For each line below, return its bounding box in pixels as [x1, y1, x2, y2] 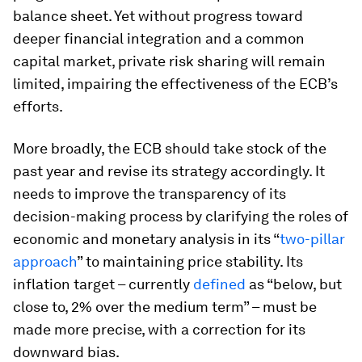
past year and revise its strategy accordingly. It [13, 162, 325, 179]
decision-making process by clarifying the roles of [13, 208, 348, 225]
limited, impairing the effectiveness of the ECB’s [13, 75, 338, 92]
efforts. [13, 98, 63, 115]
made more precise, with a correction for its [13, 321, 305, 338]
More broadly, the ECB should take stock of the [13, 140, 326, 157]
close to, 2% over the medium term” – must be [13, 298, 317, 315]
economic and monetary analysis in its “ [13, 230, 280, 247]
